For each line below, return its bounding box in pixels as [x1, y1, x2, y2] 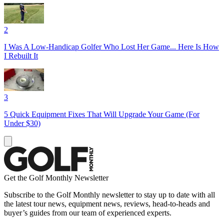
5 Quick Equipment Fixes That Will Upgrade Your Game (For [4, 109, 199, 118]
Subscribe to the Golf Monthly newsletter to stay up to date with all [4, 190, 215, 199]
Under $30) [4, 118, 40, 127]
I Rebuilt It [4, 51, 38, 60]
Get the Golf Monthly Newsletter [4, 173, 108, 182]
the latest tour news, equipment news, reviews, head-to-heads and [4, 199, 210, 208]
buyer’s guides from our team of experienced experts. [4, 208, 171, 217]
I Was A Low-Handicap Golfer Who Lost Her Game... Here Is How [4, 42, 219, 51]
